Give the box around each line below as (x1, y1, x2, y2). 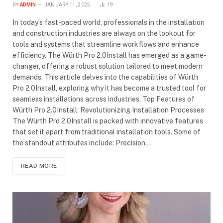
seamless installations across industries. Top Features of (12, 95, 195, 103)
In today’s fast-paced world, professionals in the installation (12, 18, 205, 26)
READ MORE (21, 162, 57, 169)
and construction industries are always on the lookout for (12, 29, 196, 37)
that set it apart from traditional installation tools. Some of (12, 127, 201, 136)
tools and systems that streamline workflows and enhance (12, 40, 199, 48)
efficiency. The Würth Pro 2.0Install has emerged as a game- (12, 51, 207, 59)
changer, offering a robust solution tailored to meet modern (12, 62, 203, 70)
